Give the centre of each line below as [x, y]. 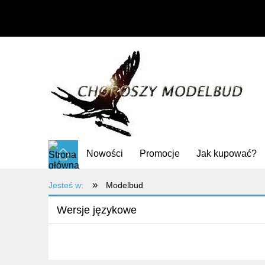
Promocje [160, 154]
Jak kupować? [227, 154]
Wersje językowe [96, 210]
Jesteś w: [66, 186]
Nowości [105, 154]
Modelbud [124, 186]
